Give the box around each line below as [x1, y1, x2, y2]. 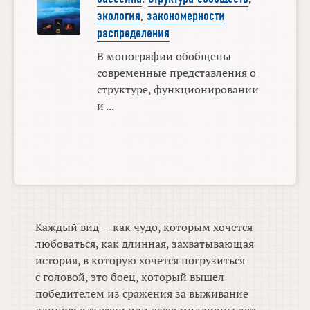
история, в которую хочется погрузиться [35, 252, 246, 268]
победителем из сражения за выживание [35, 285, 249, 301]
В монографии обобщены [96, 48, 231, 64]
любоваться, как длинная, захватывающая [35, 235, 255, 251]
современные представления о [96, 64, 256, 80]
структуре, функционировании [96, 81, 259, 97]
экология [96, 8, 140, 24]
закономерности [146, 8, 225, 24]
